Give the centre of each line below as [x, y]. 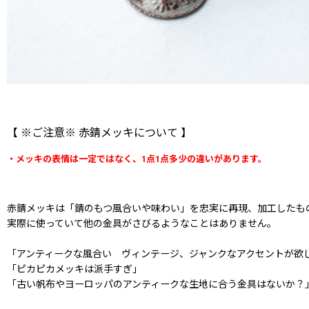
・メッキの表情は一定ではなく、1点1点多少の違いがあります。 [137, 159]
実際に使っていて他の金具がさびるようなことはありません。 [142, 224]
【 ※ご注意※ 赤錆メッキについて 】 [99, 133]
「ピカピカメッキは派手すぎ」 [74, 269]
